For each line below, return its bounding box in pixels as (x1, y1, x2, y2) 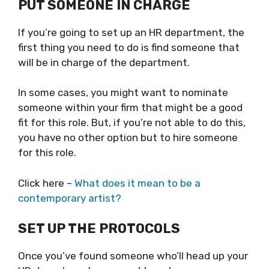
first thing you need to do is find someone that (18, 41, 240, 53)
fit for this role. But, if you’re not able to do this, (18, 116, 246, 128)
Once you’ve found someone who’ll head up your (18, 250, 248, 262)
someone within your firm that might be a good (18, 101, 243, 113)
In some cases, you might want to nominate (18, 86, 228, 98)
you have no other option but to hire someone (18, 131, 238, 144)
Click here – (18, 177, 74, 189)
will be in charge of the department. (18, 56, 190, 68)
